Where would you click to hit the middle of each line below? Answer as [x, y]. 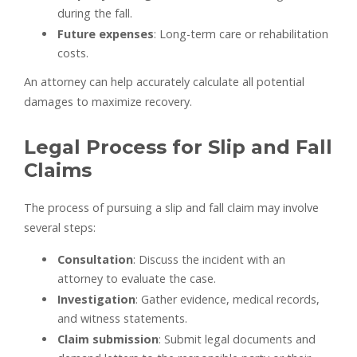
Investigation [96, 300]
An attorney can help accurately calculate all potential [164, 82]
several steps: [60, 228]
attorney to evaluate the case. [137, 279]
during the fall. [95, 14]
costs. [73, 53]
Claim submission [108, 339]
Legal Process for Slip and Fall [178, 147]
